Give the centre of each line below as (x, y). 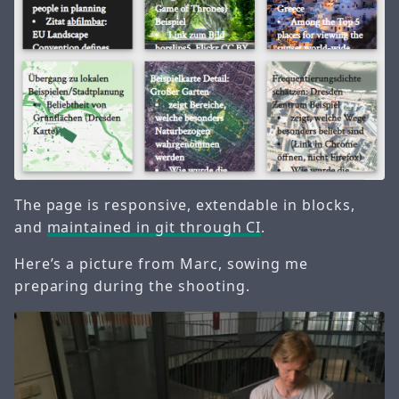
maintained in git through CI (154, 227)
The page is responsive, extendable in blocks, (184, 204)
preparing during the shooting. (132, 285)
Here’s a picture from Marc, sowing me (161, 263)
